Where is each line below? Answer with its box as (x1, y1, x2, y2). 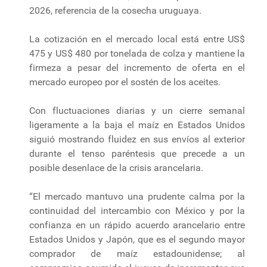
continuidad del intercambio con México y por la (29, 204, 245, 216)
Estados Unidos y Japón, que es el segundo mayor (29, 233, 245, 245)
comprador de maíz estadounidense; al (29, 247, 245, 259)
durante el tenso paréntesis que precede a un (29, 147, 245, 159)
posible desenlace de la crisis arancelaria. (29, 162, 203, 173)
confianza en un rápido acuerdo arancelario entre (29, 219, 245, 231)
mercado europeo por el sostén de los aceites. (29, 76, 221, 88)
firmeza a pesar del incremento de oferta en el (29, 61, 245, 73)
